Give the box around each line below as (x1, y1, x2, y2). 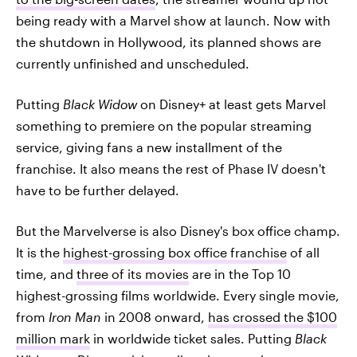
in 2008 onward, (101, 308, 208, 324)
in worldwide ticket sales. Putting (90, 330, 295, 346)
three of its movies (76, 265, 189, 281)
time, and (16, 265, 76, 281)
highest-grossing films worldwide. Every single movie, (16, 287, 339, 303)
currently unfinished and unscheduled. (16, 55, 249, 71)
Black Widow (63, 96, 137, 112)
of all (287, 244, 320, 260)
